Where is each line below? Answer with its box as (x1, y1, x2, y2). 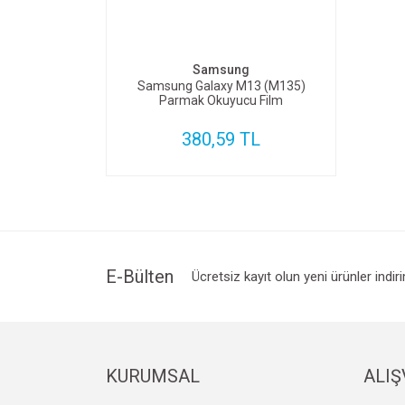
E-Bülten (106, 266, 174, 287)
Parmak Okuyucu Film (159, 93, 283, 108)
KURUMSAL (106, 365, 200, 387)
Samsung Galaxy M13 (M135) (137, 79, 306, 93)
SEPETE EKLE (189, 18, 270, 34)
